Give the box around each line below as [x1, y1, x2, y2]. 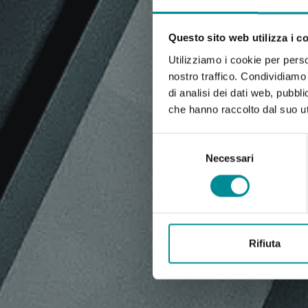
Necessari [206, 152, 254, 164]
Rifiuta [248, 237, 280, 250]
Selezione [152, 135, 197, 147]
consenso [152, 168, 197, 180]
